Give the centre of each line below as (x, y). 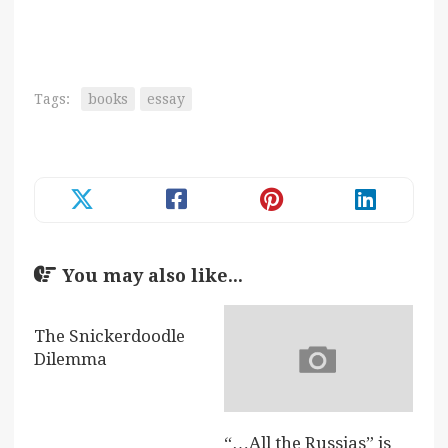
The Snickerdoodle (109, 336)
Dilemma (70, 359)
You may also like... (152, 276)
